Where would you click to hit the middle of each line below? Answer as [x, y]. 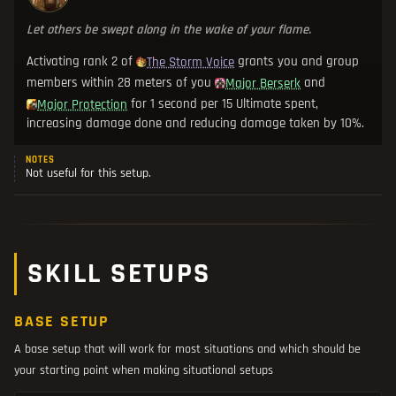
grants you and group [297, 62]
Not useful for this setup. [88, 174]
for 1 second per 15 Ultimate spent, [223, 104]
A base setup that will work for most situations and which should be [187, 350]
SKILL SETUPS [119, 274]
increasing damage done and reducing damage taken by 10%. [195, 124]
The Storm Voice [191, 62]
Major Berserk [263, 83]
